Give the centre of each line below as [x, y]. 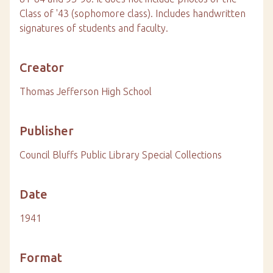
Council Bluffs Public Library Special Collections [121, 154]
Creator [42, 67]
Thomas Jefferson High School [86, 91]
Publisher [47, 130]
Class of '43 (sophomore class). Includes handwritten [133, 13]
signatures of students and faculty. [94, 28]
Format [41, 257]
